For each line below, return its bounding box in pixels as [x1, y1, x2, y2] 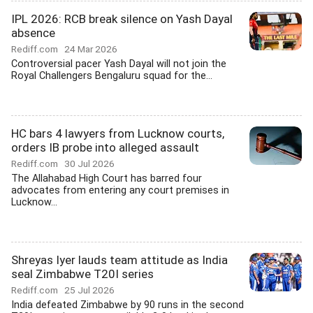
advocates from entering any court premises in [11, 184, 229, 196]
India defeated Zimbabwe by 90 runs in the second [11, 299, 244, 311]
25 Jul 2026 [64, 284, 115, 296]
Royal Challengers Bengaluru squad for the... [11, 70, 212, 82]
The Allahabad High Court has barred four [11, 173, 202, 184]
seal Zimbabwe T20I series [11, 267, 154, 281]
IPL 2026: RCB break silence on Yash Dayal [11, 12, 233, 26]
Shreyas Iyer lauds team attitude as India [11, 253, 228, 267]
